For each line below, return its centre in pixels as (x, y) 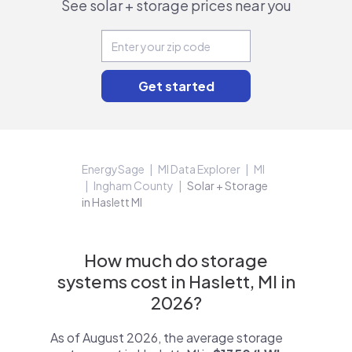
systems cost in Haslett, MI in (176, 281)
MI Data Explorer (199, 169)
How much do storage (176, 260)
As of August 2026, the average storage (167, 337)
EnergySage (113, 169)
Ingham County (134, 185)
